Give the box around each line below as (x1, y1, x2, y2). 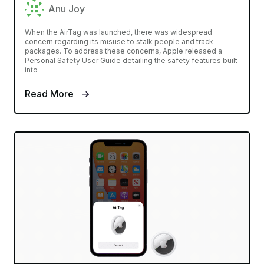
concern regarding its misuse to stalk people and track (25, 37, 213, 46)
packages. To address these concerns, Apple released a (25, 46, 222, 55)
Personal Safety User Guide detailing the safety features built (25, 55, 237, 65)
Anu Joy (48, 2, 85, 15)
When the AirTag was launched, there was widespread (25, 27, 212, 37)
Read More (25, 87, 76, 100)
